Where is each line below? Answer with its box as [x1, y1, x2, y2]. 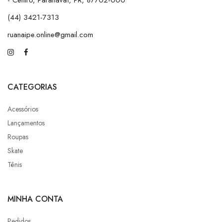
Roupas [7, 132, 28, 142]
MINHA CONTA [7, 193, 63, 205]
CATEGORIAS [7, 81, 57, 93]
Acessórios [7, 104, 38, 114]
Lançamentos [7, 118, 45, 128]
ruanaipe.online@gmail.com [7, 29, 93, 40]
